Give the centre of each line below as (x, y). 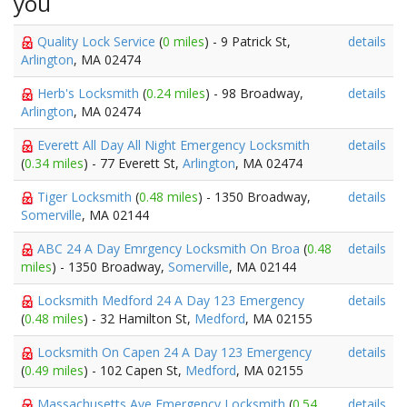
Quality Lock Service (98, 41)
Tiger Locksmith (86, 197)
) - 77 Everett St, (133, 163)
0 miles (184, 41)
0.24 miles (176, 93)
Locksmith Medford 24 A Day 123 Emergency (171, 300)
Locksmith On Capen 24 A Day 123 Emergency (174, 352)
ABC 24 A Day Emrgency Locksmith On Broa (170, 248)
